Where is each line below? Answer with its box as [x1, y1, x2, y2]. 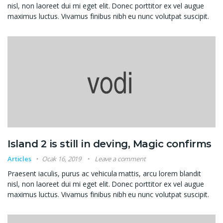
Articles [7, 154, 31, 164]
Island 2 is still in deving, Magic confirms [7, 138, 212, 150]
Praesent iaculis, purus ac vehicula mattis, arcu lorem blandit [7, 169, 202, 179]
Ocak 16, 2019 [41, 154, 82, 164]
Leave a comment [94, 154, 146, 164]
